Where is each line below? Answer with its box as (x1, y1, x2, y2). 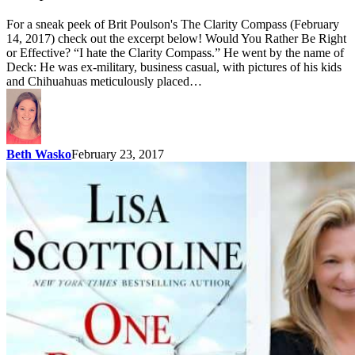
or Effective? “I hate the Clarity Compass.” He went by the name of (6, 46, 344, 60)
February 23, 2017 (71, 147, 164, 162)
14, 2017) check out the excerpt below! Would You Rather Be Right (6, 32, 346, 46)
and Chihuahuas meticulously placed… (6, 74, 202, 89)
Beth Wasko (6, 147, 71, 162)
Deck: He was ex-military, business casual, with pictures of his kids (6, 60, 342, 74)
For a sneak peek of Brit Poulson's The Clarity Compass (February (6, 17, 339, 32)
